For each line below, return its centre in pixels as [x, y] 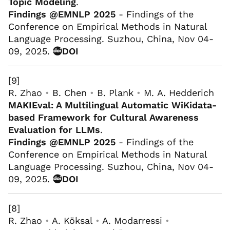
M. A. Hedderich [179, 92]
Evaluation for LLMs [54, 129]
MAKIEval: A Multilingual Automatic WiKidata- [112, 105]
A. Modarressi [132, 220]
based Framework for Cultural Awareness [103, 117]
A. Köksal [72, 220]
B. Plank [115, 92]
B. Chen [70, 92]
